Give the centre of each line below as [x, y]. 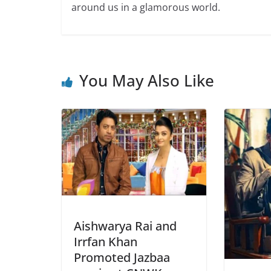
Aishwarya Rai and [125, 226]
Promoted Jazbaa [122, 258]
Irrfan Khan [106, 242]
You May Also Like [147, 81]
